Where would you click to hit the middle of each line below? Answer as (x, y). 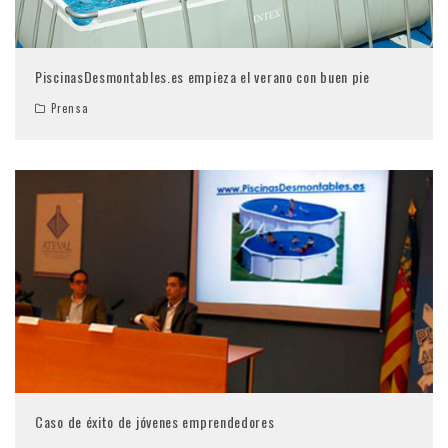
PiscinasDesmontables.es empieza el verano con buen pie (202, 76)
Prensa (70, 107)
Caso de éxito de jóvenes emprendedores (155, 422)
